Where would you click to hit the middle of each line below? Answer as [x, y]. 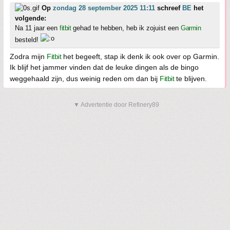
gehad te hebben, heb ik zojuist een [126, 28]
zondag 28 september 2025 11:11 [104, 8]
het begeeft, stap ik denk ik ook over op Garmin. [140, 57]
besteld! [28, 40]
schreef [169, 8]
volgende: [31, 18]
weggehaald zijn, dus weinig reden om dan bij [85, 79]
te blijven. [190, 79]
